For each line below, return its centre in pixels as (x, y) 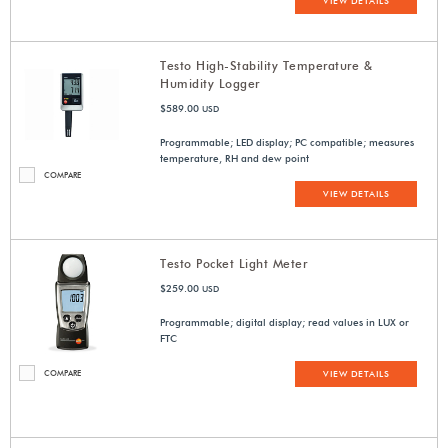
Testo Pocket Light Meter (234, 264)
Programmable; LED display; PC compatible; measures (287, 142)
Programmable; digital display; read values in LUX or (285, 322)
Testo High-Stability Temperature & (266, 66)
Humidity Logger (210, 84)
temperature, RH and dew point (235, 158)
